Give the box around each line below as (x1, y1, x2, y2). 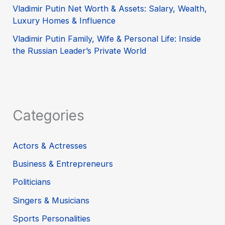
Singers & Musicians (13, 195, 90, 205)
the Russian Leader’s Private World (13, 45, 147, 56)
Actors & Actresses (13, 140, 87, 151)
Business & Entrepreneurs (13, 158, 114, 169)
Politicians (13, 177, 51, 187)
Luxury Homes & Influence (13, 15, 116, 26)
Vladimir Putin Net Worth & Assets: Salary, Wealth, (13, 3, 207, 14)
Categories (13, 107, 85, 125)
